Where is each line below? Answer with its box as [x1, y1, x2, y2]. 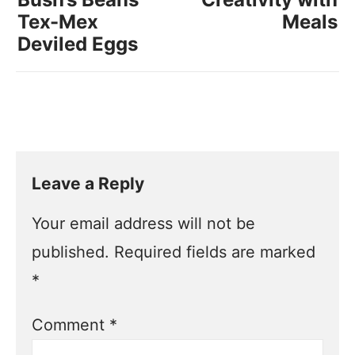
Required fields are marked [114, 242, 316, 261]
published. [32, 242, 110, 261]
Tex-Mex [17, 10, 98, 33]
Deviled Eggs [17, 32, 138, 55]
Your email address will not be [32, 213, 256, 233]
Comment [32, 315, 110, 334]
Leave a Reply [32, 173, 145, 193]
